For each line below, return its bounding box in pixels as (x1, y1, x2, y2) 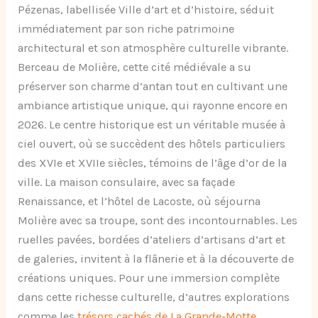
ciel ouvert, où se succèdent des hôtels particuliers (18, 136, 286, 150)
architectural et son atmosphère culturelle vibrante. (18, 40, 289, 55)
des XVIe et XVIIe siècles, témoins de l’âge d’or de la (18, 155, 287, 170)
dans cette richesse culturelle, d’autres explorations (18, 290, 290, 304)
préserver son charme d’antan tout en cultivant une (18, 79, 288, 93)
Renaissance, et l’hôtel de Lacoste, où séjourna (18, 194, 261, 208)
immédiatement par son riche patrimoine (18, 21, 235, 35)
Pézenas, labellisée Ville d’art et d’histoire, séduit (18, 2, 275, 16)
